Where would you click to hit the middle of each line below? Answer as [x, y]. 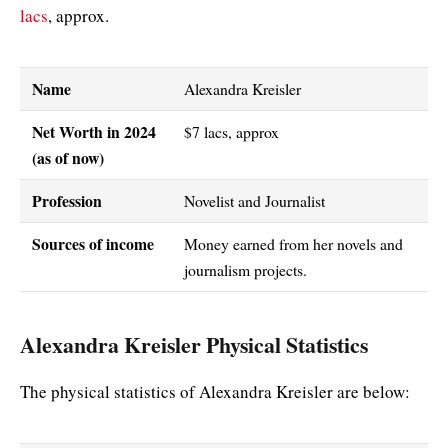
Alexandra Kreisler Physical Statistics [194, 345]
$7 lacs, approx [231, 131]
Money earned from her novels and [293, 243]
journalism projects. [247, 269]
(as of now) [67, 157]
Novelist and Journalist [254, 200]
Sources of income [92, 243]
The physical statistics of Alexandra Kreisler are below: [221, 391]
